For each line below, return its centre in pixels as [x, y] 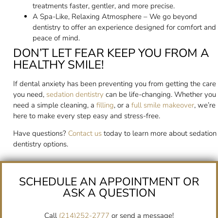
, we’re [205, 105]
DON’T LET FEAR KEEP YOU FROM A [111, 53]
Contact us [85, 134]
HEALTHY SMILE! [58, 64]
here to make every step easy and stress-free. [86, 116]
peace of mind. [56, 38]
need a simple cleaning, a [54, 105]
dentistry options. [40, 144]
